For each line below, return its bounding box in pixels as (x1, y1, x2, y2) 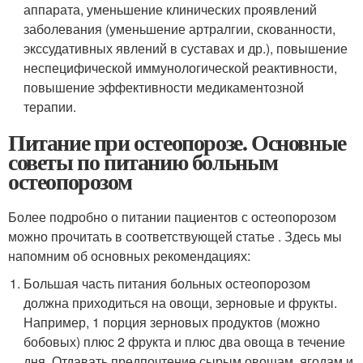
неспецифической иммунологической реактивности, (23, 58, 338, 77)
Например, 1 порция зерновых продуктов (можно (23, 313, 321, 331)
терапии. (23, 97, 77, 116)
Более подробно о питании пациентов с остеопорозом (8, 207, 336, 226)
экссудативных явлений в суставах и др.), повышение (23, 39, 348, 58)
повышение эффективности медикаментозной (23, 78, 305, 96)
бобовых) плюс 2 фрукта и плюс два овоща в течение (23, 332, 346, 351)
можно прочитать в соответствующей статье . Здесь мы (8, 227, 342, 246)
